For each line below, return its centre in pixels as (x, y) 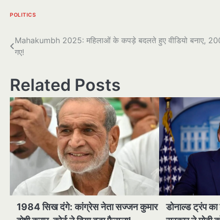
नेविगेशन (27, 60)
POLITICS (23, 15)
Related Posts (65, 85)
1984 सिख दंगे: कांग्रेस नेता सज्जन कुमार (87, 207)
